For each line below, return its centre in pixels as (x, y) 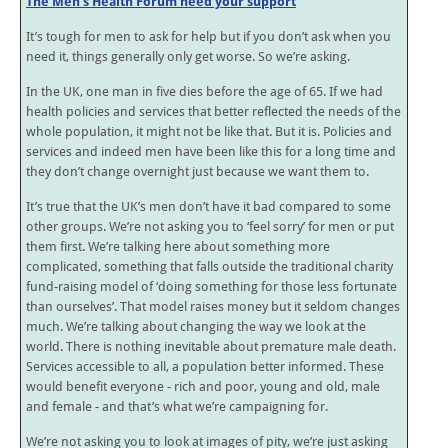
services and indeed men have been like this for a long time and (211, 151)
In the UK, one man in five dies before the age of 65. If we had (204, 91)
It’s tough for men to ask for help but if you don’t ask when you (208, 36)
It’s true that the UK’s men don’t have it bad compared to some (208, 206)
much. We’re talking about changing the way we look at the (196, 326)
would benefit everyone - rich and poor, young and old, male (203, 386)
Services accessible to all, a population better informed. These (205, 366)
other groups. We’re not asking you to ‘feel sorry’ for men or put (210, 226)
